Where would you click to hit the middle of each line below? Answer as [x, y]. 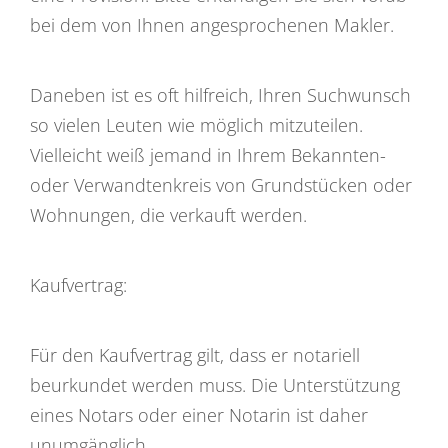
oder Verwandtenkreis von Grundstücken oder [221, 184]
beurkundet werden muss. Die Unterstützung [215, 384]
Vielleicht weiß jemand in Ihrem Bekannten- [208, 154]
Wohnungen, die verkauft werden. [168, 214]
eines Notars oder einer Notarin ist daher [199, 414]
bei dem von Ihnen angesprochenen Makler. [212, 24]
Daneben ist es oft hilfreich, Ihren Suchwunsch [220, 94]
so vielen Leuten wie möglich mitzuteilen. [196, 124]
